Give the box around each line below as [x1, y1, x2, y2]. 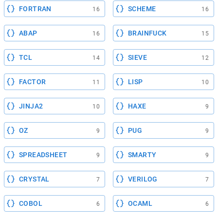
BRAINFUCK [128, 29, 167, 37]
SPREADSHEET [19, 151, 68, 159]
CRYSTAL [19, 175, 50, 183]
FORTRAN [19, 5, 52, 13]
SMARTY [128, 151, 157, 159]
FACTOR [19, 78, 46, 86]
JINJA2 [19, 102, 43, 110]
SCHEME [128, 5, 156, 13]
